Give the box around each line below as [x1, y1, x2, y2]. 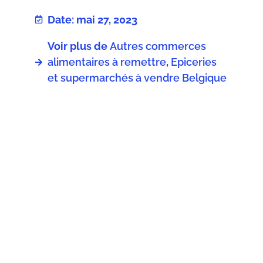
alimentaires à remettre [48, 56, 166, 69]
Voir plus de [48, 40, 107, 53]
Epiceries [171, 56, 217, 69]
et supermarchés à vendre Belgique [48, 72, 227, 85]
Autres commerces [110, 40, 206, 53]
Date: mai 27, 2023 [48, 13, 137, 26]
